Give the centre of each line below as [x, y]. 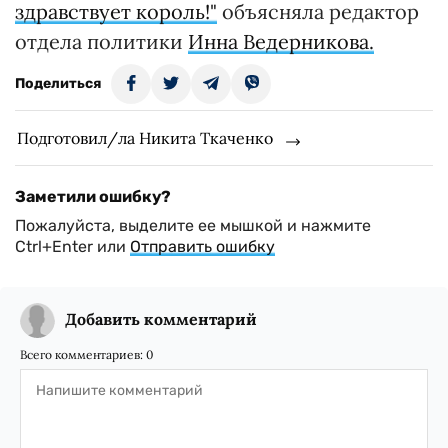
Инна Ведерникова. [281, 42]
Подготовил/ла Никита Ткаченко [145, 138]
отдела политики [101, 42]
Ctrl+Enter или [72, 247]
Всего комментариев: [83, 355]
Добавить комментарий [161, 319]
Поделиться [58, 84]
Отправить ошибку [202, 247]
